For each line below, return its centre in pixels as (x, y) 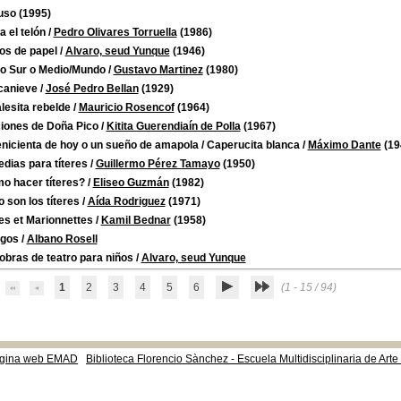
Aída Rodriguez (126, 201)
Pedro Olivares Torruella (115, 32)
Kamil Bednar (136, 220)
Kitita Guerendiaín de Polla (173, 126)
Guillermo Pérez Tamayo (158, 164)
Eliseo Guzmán (131, 183)
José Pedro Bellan (92, 89)
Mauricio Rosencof (126, 107)
